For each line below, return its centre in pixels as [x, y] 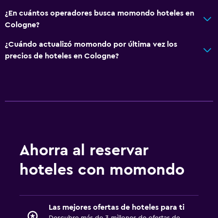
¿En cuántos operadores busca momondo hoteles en [100, 13]
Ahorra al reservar [84, 150]
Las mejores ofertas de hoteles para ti [117, 207]
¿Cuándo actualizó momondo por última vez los [91, 44]
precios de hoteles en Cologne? [62, 56]
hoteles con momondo [102, 170]
